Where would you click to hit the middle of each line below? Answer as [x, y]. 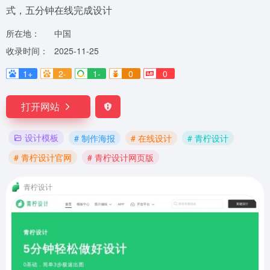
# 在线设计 [151, 138]
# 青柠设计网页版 [121, 157]
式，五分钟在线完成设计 [59, 10]
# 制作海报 [95, 138]
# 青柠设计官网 [43, 157]
